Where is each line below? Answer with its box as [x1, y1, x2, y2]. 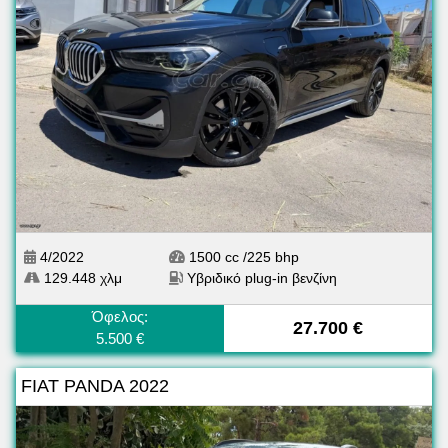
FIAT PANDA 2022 [21, 375, 169, 396]
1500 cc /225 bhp [185, 248, 299, 265]
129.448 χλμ [40, 269, 122, 286]
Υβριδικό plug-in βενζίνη [183, 269, 341, 286]
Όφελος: [92, 307, 148, 325]
